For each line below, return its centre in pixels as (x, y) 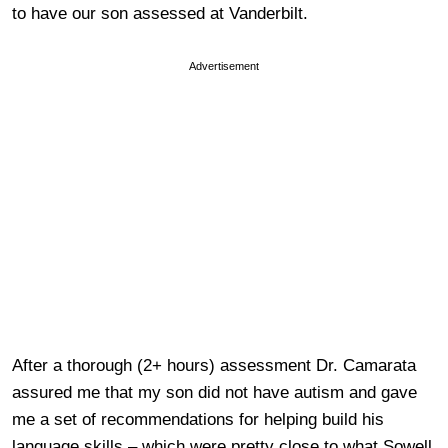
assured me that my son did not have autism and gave (214, 393)
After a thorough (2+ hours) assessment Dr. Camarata (214, 366)
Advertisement (224, 66)
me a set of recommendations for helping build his (198, 420)
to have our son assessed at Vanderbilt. (160, 14)
